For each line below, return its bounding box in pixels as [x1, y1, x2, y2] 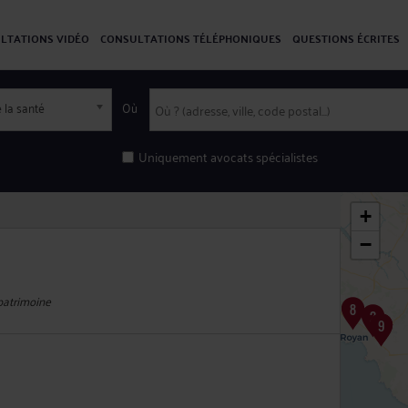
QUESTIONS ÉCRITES [292, 28, 400, 48]
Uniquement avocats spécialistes [138, 145, 318, 168]
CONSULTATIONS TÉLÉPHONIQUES [100, 28, 281, 48]
